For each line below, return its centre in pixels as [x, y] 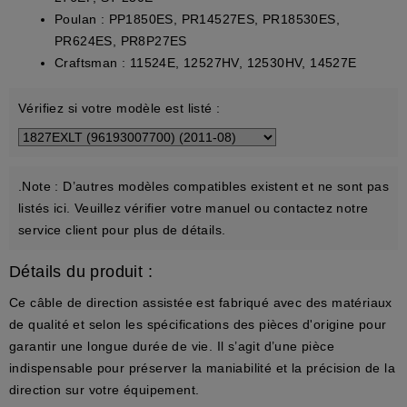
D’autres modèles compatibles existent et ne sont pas [224, 186]
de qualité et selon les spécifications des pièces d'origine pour [198, 324]
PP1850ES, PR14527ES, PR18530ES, [223, 19]
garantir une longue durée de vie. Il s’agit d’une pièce [172, 346]
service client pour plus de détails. [122, 229]
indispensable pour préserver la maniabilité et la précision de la [202, 367]
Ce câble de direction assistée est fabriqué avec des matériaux [201, 302]
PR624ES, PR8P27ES [121, 40]
